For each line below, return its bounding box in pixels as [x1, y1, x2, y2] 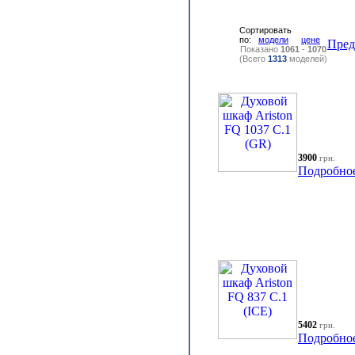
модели [258, 35, 288, 44]
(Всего [239, 54, 268, 63]
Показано [240, 44, 281, 54]
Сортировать [239, 25, 292, 35]
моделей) [287, 54, 327, 63]
